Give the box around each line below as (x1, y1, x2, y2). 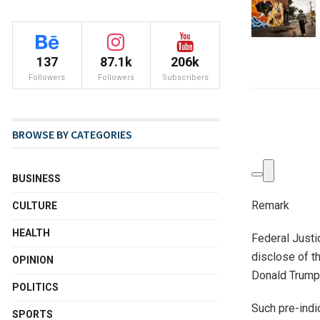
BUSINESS (12, 173, 61, 184)
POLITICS (12, 281, 59, 293)
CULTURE (12, 200, 57, 211)
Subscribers (161, 73, 209, 82)
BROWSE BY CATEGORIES (12, 127, 132, 141)
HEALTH (12, 227, 50, 239)
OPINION (12, 254, 54, 266)
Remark (251, 198, 289, 212)
